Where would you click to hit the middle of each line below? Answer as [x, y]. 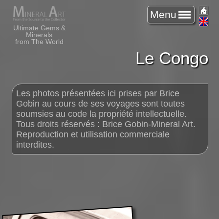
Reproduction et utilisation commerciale [93, 134]
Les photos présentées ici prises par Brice [98, 93]
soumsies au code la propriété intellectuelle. [102, 114]
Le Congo [172, 58]
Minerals [39, 34]
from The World [39, 41]
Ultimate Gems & [39, 28]
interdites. [35, 144]
